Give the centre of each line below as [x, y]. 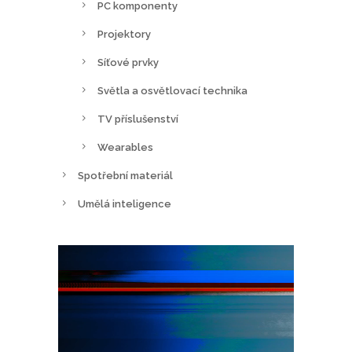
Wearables [125, 147]
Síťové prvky [128, 62]
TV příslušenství [138, 119]
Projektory [124, 34]
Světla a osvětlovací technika [172, 91]
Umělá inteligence [125, 204]
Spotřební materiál [125, 176]
